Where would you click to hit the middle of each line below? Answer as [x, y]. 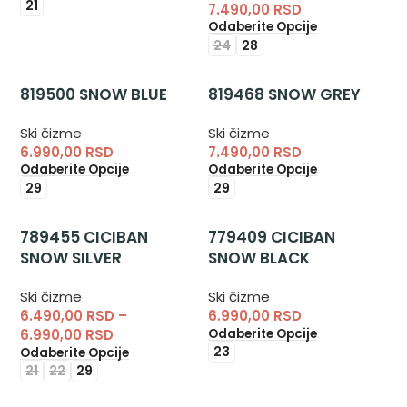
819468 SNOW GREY [284, 95]
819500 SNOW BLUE [94, 95]
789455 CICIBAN [84, 238]
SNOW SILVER [71, 258]
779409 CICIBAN [271, 238]
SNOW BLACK [258, 258]
